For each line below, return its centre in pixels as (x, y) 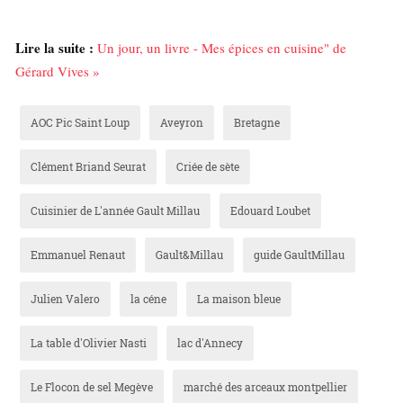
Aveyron (182, 123)
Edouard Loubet (270, 211)
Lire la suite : (54, 48)
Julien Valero (65, 299)
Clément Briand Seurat (88, 167)
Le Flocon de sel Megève (92, 387)
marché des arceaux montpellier (265, 387)
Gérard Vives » (58, 72)
